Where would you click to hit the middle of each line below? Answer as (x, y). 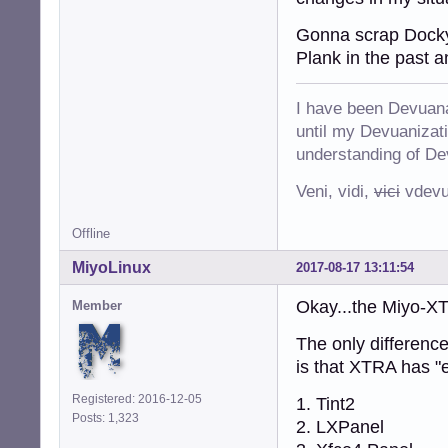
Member (97, 305)
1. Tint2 (325, 403)
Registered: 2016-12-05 (137, 398)
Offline (91, 233)
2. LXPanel (340, 426)
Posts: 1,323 (108, 417)
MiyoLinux (111, 267)
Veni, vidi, (335, 191)
